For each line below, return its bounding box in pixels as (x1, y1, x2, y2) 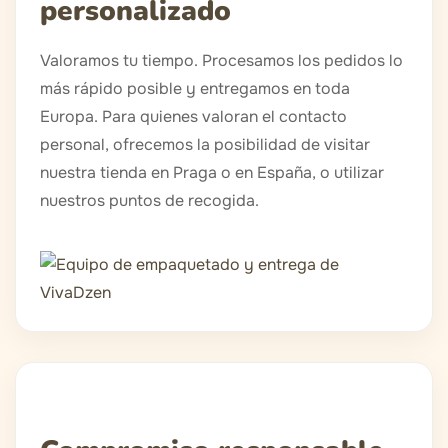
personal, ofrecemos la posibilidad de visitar (40, 134, 370, 156)
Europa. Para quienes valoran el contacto (40, 106, 347, 128)
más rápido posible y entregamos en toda (40, 78, 350, 100)
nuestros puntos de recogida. (40, 190, 259, 212)
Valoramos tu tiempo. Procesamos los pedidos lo (40, 50, 403, 72)
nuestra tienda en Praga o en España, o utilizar (40, 162, 384, 184)
